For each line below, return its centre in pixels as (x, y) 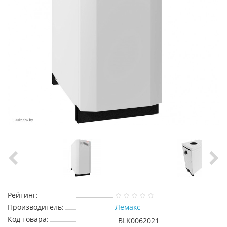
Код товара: (28, 219)
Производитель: (36, 207)
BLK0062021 (139, 221)
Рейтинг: (23, 195)
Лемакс (128, 207)
